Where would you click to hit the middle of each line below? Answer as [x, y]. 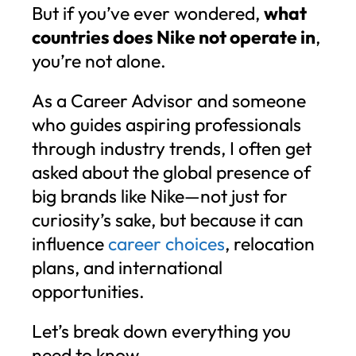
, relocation [270, 243]
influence [70, 243]
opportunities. [88, 291]
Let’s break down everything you [161, 331]
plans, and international [127, 267]
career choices [166, 243]
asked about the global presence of [171, 172]
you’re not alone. [99, 60]
